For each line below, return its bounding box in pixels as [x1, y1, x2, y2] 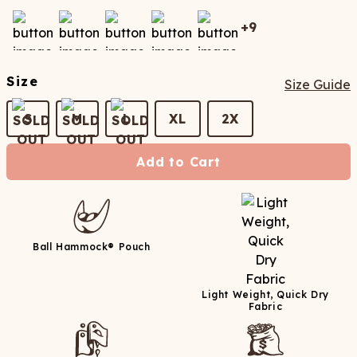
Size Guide [284, 76, 351, 92]
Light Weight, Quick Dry [202, 288, 329, 300]
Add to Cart [136, 154, 221, 170]
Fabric [248, 300, 283, 312]
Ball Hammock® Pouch [33, 241, 151, 253]
